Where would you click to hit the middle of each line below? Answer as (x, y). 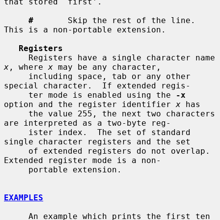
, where (28, 67)
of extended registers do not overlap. (16, 151)
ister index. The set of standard (16, 132)
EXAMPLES (24, 197)
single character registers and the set (97, 141)
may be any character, (107, 67)
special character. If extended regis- (97, 85)
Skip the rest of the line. (114, 20)
